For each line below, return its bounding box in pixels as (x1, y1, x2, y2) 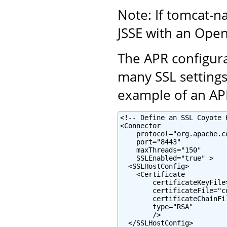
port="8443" (120, 137, 181, 146)
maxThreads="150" (120, 145, 201, 154)
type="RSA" (120, 202, 193, 211)
